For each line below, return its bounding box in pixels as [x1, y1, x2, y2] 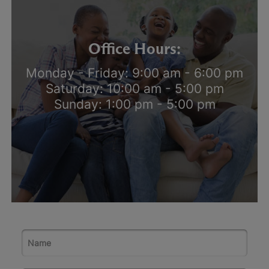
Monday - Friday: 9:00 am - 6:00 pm [26, 65, 243, 81]
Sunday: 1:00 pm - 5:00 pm [53, 97, 216, 112]
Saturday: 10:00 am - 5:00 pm [45, 81, 224, 97]
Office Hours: [88, 39, 181, 59]
